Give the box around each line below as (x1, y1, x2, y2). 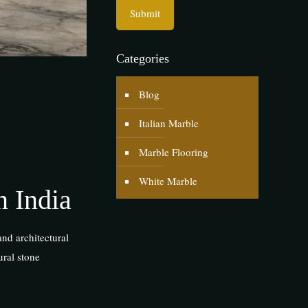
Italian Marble (139, 116, 199, 130)
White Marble (139, 174, 197, 188)
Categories (116, 52, 169, 65)
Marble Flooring (139, 145, 208, 159)
